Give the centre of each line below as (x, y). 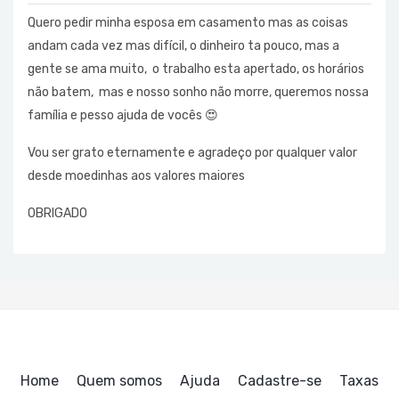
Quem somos (119, 381)
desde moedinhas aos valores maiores (138, 176)
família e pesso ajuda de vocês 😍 (123, 115)
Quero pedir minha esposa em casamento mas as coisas (188, 23)
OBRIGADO (57, 213)
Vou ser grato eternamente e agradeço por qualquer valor (192, 153)
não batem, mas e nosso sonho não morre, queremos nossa (198, 92)
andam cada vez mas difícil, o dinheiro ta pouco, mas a (183, 46)
